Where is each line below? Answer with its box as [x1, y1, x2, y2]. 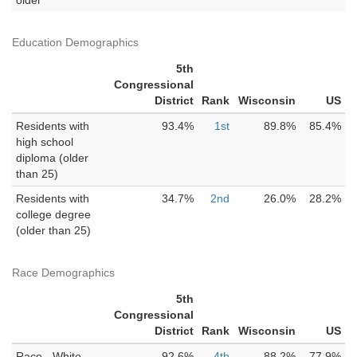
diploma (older [16, 151, 88, 164]
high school [16, 135, 73, 148]
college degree [16, 208, 91, 221]
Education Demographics [12, 36, 139, 49]
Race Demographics [12, 266, 115, 279]
